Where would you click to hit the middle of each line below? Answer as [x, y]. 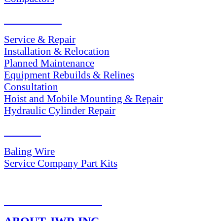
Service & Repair [40, 39]
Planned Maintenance [49, 63]
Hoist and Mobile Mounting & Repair [83, 99]
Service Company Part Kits [61, 163]
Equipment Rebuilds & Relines [69, 75]
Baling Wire [29, 151]
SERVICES [33, 19]
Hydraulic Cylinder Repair [60, 110]
